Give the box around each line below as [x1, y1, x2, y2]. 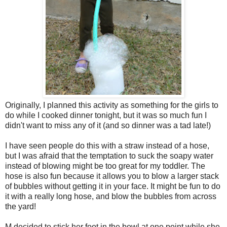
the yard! [5, 202, 38, 211]
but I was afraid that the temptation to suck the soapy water [5, 151, 213, 160]
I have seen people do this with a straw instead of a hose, [5, 141, 209, 150]
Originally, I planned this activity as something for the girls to [5, 100, 218, 109]
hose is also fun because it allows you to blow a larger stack [5, 171, 219, 180]
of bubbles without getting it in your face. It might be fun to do [5, 181, 220, 191]
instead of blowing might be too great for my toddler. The [5, 161, 205, 170]
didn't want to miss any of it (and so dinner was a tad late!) [5, 121, 211, 130]
